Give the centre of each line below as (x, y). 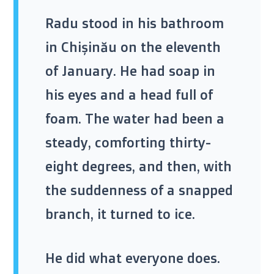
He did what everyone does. (133, 258)
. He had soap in (164, 71)
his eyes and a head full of (129, 95)
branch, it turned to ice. (120, 214)
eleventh (193, 47)
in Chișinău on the (106, 47)
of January (79, 71)
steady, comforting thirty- (128, 143)
